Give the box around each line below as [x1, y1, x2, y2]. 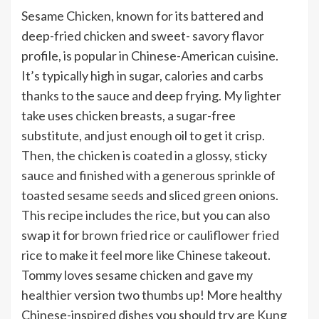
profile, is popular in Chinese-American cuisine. [21, 47, 278, 63]
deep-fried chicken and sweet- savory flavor [21, 27, 264, 43]
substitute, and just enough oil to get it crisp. [21, 127, 265, 143]
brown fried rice [82, 226, 171, 243]
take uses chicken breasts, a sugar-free [21, 107, 236, 123]
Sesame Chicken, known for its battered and [21, 7, 263, 23]
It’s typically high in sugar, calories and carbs [21, 67, 263, 83]
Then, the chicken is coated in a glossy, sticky [21, 147, 267, 163]
